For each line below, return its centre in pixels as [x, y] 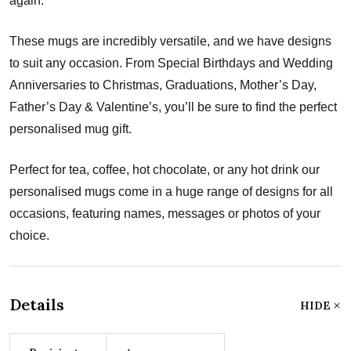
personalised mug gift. [71, 128]
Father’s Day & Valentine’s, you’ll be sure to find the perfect [173, 107]
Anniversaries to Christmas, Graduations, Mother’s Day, [163, 85]
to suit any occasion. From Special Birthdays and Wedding [171, 63]
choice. [29, 235]
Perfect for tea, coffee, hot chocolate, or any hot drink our [165, 169]
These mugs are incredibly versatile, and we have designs [170, 41]
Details [37, 304]
